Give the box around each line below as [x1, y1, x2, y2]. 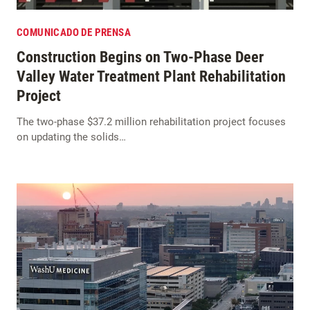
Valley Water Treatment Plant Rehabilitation [17, 67, 286, 85]
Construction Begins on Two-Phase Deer [17, 48, 264, 66]
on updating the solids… [17, 130, 126, 143]
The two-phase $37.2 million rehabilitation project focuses [17, 115, 286, 128]
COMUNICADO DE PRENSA [17, 26, 131, 39]
